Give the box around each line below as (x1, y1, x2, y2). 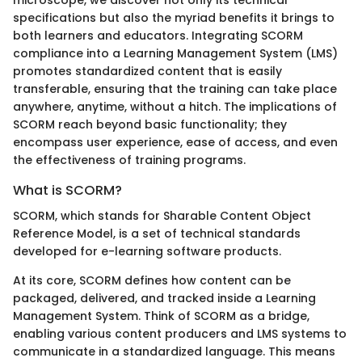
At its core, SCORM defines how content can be (13, 272, 291, 289)
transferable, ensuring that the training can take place (13, 80, 337, 97)
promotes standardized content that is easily (13, 62, 282, 79)
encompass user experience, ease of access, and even (13, 133, 338, 150)
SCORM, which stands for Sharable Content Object (13, 208, 311, 225)
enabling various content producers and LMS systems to (13, 326, 347, 343)
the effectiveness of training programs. (13, 151, 246, 168)
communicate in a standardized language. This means (13, 343, 335, 360)
